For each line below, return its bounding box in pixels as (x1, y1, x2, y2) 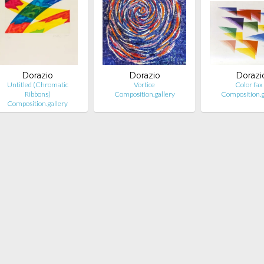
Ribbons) (24, 90, 51, 98)
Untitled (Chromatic (6, 80, 68, 89)
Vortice (134, 80, 156, 89)
